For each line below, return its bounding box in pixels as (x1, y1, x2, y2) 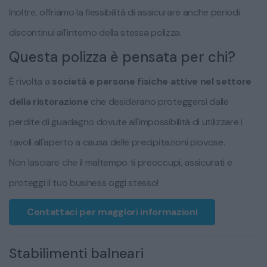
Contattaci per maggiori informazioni (27, 206, 198, 219)
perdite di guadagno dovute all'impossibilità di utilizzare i (9, 116, 243, 129)
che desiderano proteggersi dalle (90, 95, 229, 108)
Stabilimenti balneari (9, 244, 144, 263)
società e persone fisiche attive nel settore (52, 75, 252, 88)
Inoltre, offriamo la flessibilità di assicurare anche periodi (9, 6, 240, 19)
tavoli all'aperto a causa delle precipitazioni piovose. (9, 136, 225, 149)
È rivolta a (9, 75, 52, 88)
